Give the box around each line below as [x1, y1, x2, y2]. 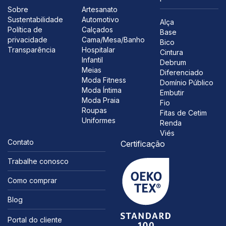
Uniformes [81, 116, 116, 125]
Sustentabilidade [8, 15, 63, 24]
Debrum [159, 58, 186, 67]
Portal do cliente [8, 215, 62, 224]
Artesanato [81, 5, 118, 14]
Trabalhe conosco [8, 157, 69, 165]
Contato [8, 138, 34, 146]
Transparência [8, 45, 55, 54]
